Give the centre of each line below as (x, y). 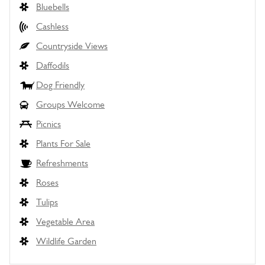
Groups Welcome (70, 104)
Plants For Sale (63, 143)
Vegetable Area (65, 222)
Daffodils (53, 65)
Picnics (49, 124)
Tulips (47, 202)
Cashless (52, 26)
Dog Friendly (60, 85)
